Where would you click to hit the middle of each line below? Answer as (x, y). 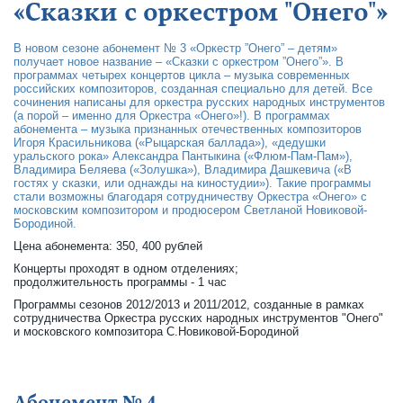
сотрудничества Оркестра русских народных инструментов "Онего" (198, 318)
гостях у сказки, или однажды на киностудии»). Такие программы (192, 183)
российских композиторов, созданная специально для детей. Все (193, 89)
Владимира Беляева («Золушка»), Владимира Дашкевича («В (183, 170)
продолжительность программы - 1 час (120, 282)
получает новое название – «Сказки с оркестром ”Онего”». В (179, 62)
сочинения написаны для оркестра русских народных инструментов (199, 102)
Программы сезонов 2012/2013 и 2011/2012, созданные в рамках (189, 304)
